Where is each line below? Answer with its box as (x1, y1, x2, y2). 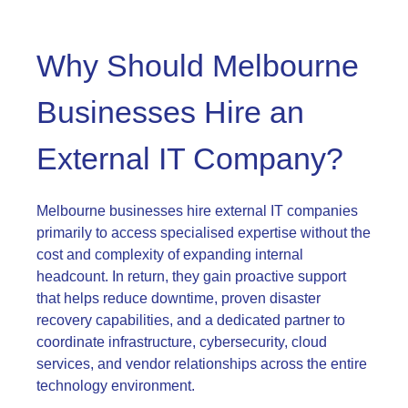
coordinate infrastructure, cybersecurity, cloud (36, 333, 327, 350)
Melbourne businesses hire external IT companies (36, 202, 358, 219)
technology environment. (36, 377, 199, 393)
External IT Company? (36, 140, 343, 176)
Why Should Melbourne (36, 47, 359, 83)
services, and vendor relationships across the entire (36, 355, 367, 372)
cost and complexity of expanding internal (36, 246, 303, 262)
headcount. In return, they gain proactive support (36, 268, 346, 284)
